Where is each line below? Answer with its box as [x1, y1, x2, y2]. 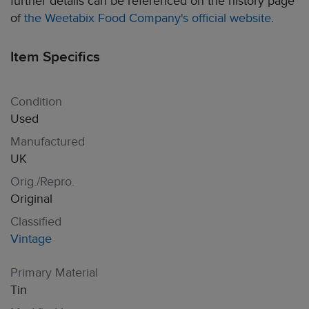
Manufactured [10, 134, 85, 149]
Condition [10, 94, 62, 109]
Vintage [10, 232, 52, 246]
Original [10, 192, 52, 206]
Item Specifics [10, 48, 100, 66]
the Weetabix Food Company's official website [24, 11, 271, 26]
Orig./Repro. [10, 175, 74, 189]
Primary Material [10, 266, 98, 280]
